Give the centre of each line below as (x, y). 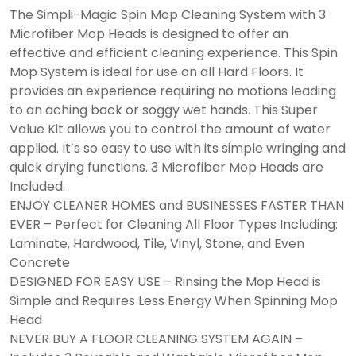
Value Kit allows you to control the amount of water (170, 129)
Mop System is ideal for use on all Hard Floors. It (157, 72)
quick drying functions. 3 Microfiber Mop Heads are (166, 167)
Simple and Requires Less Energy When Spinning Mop (174, 300)
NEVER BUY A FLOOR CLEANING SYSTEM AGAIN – (156, 339)
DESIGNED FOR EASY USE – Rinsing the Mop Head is (165, 281)
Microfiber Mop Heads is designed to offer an (149, 33)
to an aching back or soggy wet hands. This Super (164, 110)
